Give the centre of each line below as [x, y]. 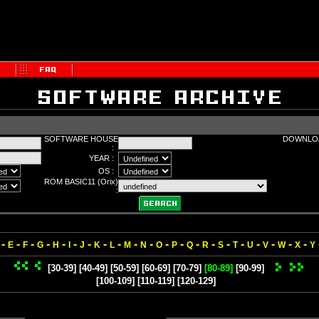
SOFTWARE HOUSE [81, 139]
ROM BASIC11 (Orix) [81, 182]
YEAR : [104, 158]
